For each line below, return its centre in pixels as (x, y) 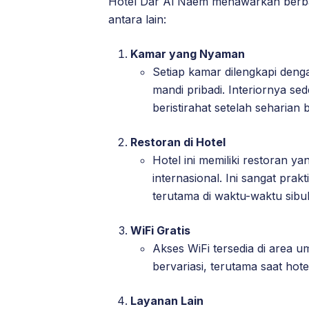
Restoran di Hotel (178, 142)
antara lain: (137, 20)
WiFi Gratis (160, 231)
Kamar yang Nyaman (188, 54)
